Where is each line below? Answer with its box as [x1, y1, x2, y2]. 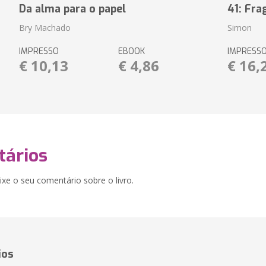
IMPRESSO [18, 46, 59, 57]
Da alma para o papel [18, 2, 126, 16]
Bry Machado [18, 22, 71, 33]
